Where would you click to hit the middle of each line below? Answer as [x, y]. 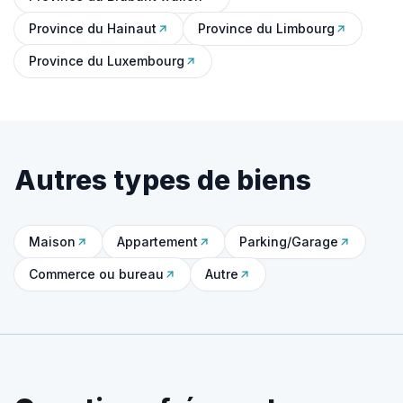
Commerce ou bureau [96, 274]
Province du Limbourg [266, 28]
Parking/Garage [289, 242]
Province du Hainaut [93, 28]
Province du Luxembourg [107, 61]
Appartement [157, 242]
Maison [52, 242]
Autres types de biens [163, 180]
